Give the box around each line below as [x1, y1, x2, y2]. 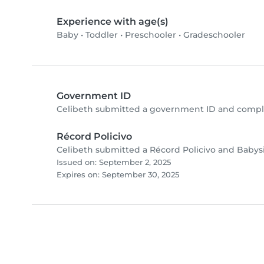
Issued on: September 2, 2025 [57, 158, 171, 167]
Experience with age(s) [57, 16, 169, 28]
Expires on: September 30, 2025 [57, 170, 179, 180]
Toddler [85, 29, 118, 41]
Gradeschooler [183, 29, 245, 41]
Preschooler [125, 29, 176, 41]
